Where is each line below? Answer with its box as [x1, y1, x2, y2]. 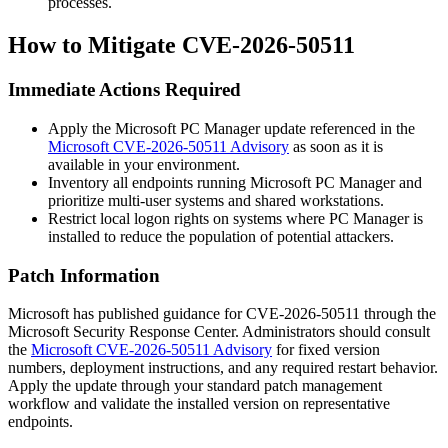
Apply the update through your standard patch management [8, 377, 382, 395]
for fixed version [272, 341, 380, 359]
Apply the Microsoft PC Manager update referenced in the [48, 119, 415, 137]
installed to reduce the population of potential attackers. [48, 227, 394, 245]
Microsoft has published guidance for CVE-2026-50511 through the [8, 305, 436, 323]
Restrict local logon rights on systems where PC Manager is [48, 209, 423, 227]
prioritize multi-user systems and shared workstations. [48, 191, 384, 209]
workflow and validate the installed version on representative [8, 395, 390, 413]
